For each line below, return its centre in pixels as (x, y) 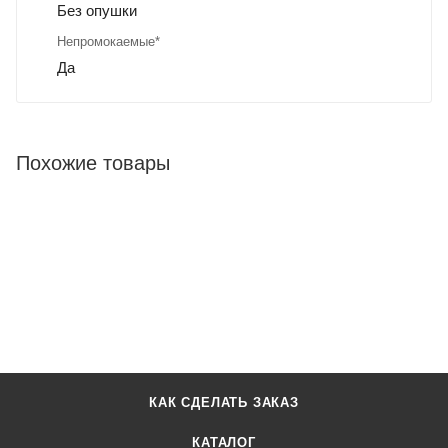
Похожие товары (93, 163)
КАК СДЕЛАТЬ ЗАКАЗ (224, 403)
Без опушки (97, 11)
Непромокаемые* (108, 42)
